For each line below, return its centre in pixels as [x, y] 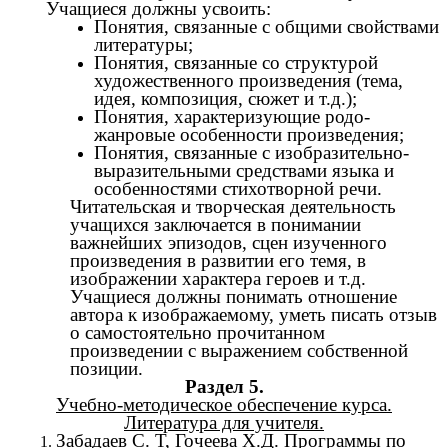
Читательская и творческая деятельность [233, 207]
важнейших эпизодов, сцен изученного [228, 243]
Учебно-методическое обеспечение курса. [224, 405]
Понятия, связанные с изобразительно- [251, 153]
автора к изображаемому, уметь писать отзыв [253, 315]
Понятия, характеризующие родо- [232, 117]
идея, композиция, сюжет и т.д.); [225, 99]
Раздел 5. [224, 387]
